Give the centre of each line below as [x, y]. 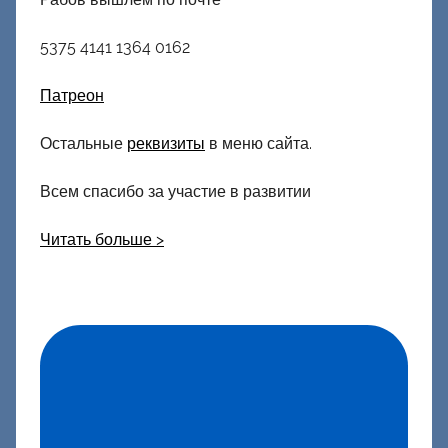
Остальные [83, 143]
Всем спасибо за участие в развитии [175, 191]
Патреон [72, 95]
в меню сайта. [258, 143]
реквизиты [166, 143]
